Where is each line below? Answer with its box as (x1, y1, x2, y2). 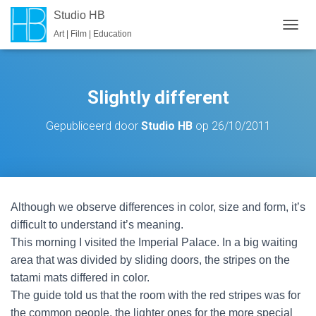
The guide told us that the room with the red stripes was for (11, 289, 300, 301)
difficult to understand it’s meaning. (11, 219, 183, 231)
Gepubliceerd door (45, 119, 141, 133)
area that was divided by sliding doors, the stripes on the (11, 254, 290, 266)
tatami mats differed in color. (11, 272, 150, 284)
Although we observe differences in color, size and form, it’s (11, 201, 305, 213)
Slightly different (87, 87, 229, 108)
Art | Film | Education (54, 28, 133, 39)
